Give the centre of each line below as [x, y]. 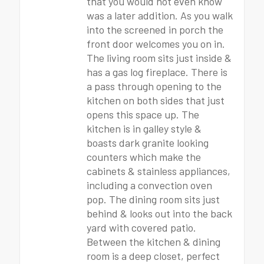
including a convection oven [149, 185]
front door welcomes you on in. [156, 44]
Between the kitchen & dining [154, 242]
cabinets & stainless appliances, [159, 171]
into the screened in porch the [155, 29]
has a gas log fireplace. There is [157, 72]
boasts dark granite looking [148, 143]
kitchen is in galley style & [144, 128]
